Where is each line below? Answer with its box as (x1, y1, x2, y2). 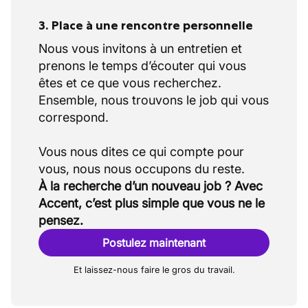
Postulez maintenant (102, 236, 206, 250)
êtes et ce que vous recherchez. (38, 76, 221, 90)
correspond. (38, 110, 109, 124)
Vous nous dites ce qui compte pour (38, 144, 244, 159)
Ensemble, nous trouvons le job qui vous (38, 93, 269, 107)
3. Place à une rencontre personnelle (38, 18, 253, 33)
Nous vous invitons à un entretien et (38, 41, 242, 56)
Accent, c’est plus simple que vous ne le (38, 196, 265, 210)
